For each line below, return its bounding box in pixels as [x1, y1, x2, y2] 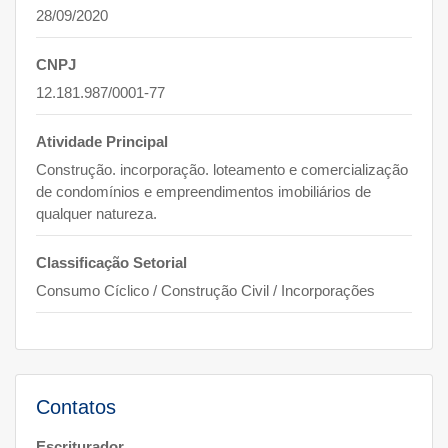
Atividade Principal [36, 133, 168, 150]
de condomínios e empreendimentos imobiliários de [36, 183, 371, 200]
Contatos [36, 396, 116, 418]
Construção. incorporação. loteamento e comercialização [36, 161, 408, 178]
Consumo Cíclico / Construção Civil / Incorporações [36, 282, 375, 299]
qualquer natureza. [36, 205, 157, 222]
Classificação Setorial [36, 254, 187, 271]
